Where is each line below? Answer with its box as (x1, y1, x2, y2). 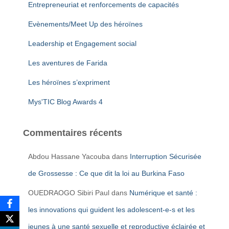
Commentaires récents (23, 128, 122, 139)
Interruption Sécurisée (130, 152, 201, 161)
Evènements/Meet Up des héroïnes (28, 20, 143, 29)
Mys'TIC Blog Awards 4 (28, 98, 103, 106)
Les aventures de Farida (28, 59, 107, 67)
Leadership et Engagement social (28, 39, 136, 48)
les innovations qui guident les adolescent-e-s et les (28, 205, 195, 214)
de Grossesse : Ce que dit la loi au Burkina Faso (28, 169, 185, 178)
